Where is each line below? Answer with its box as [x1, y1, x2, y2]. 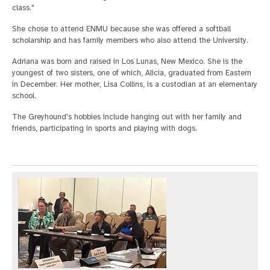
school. [12, 90, 36, 101]
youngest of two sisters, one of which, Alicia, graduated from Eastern [12, 67, 251, 78]
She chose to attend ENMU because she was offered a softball [12, 24, 231, 34]
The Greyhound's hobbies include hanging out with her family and [12, 111, 242, 122]
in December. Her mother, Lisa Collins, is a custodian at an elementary [12, 79, 257, 89]
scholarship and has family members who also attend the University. [12, 35, 248, 45]
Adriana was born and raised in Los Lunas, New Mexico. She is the [12, 56, 242, 66]
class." [12, 2, 34, 13]
